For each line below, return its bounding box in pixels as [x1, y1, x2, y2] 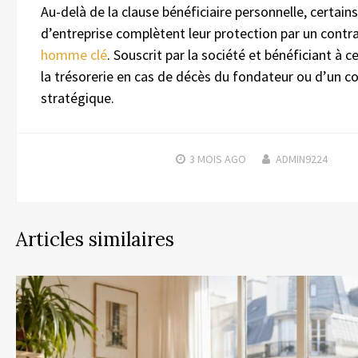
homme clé [41, 45, 107, 64]
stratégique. [41, 88, 114, 107]
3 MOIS [189, 151, 222, 166]
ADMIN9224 [275, 151, 328, 166]
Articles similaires [16, 226, 174, 252]
